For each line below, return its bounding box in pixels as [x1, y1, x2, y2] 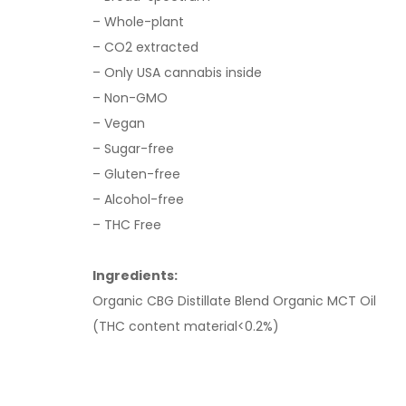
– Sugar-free [92, 139, 174, 158]
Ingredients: [92, 266, 178, 285]
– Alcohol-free [92, 189, 184, 208]
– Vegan [92, 113, 145, 132]
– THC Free [92, 215, 161, 234]
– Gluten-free [92, 164, 180, 183]
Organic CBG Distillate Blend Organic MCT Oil [92, 291, 376, 310]
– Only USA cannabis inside [92, 63, 262, 82]
